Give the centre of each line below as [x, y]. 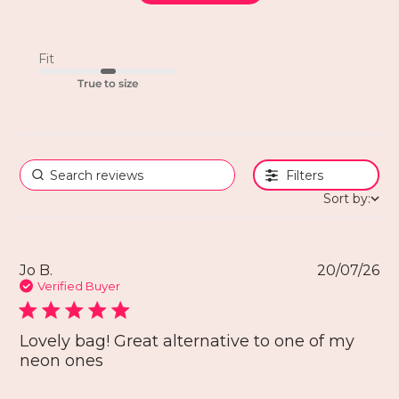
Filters [305, 175]
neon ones [62, 361]
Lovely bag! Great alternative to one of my [187, 342]
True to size [107, 84]
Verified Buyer [79, 286]
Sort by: [346, 199]
